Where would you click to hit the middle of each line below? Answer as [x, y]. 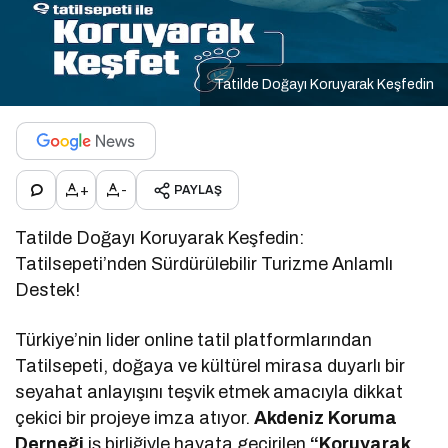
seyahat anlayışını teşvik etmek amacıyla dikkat [209, 392]
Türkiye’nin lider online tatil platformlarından [194, 340]
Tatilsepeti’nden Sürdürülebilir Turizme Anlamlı [204, 264]
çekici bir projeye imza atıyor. [135, 418]
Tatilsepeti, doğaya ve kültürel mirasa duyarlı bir [210, 366]
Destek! [47, 290]
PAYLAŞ [198, 190]
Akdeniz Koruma [326, 418]
